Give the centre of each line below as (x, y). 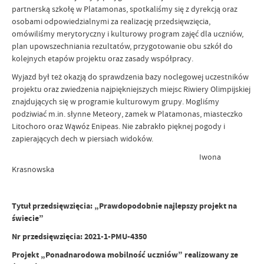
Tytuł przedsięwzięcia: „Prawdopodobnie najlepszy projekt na (124, 206)
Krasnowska (33, 169)
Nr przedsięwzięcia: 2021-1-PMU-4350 (79, 237)
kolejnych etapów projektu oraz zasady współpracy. (103, 58)
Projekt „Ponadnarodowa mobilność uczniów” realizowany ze (125, 255)
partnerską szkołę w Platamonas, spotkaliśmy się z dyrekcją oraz (125, 9)
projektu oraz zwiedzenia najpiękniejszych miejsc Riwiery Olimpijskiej (131, 89)
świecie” (28, 218)
